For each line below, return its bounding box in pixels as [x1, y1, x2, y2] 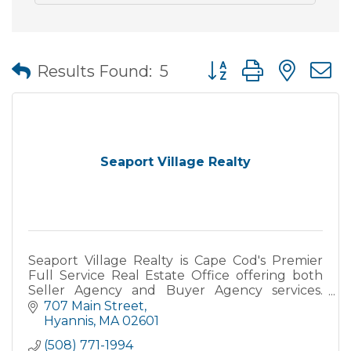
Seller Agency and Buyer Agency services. [28, 283, 323, 298]
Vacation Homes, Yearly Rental [28, 313, 218, 327]
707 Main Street [44, 298, 144, 313]
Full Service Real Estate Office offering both [28, 268, 323, 283]
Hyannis [44, 313, 93, 328]
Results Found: [37, 61, 152, 81]
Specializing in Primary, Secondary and [28, 298, 323, 313]
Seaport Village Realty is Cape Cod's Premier [28, 253, 323, 268]
